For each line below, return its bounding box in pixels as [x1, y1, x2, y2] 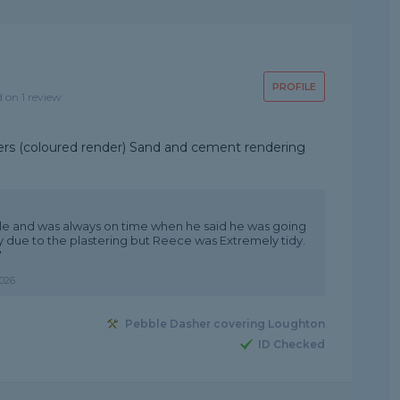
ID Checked [257, 337, 325, 352]
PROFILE [271, 80, 316, 93]
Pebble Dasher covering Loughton [124, 317, 325, 331]
